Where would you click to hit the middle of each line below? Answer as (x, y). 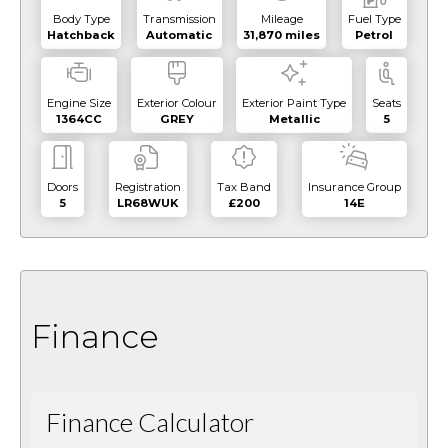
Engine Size (79, 103)
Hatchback (81, 35)
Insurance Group (354, 187)
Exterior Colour (176, 103)
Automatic (179, 35)
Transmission (179, 19)
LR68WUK (148, 203)
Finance (95, 337)
